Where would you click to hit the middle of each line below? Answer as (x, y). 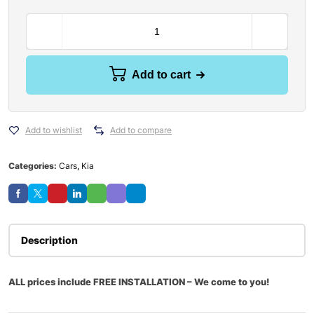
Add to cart (161, 74)
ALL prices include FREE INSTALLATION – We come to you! (139, 282)
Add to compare (141, 130)
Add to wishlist (54, 130)
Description (49, 240)
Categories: (34, 166)
